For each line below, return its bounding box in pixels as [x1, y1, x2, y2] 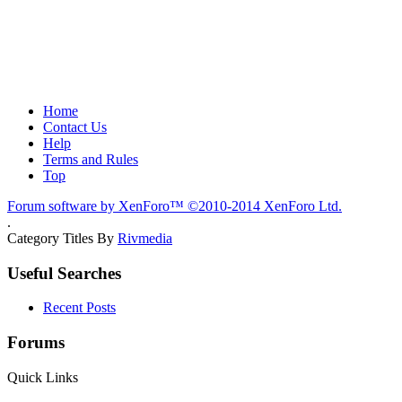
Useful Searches [7, 263, 121, 283]
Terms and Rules [43, 151, 138, 167]
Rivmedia [118, 230, 172, 246]
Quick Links [7, 369, 78, 385]
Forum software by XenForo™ [7, 197, 188, 214]
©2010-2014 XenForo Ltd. [188, 197, 342, 214]
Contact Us [43, 118, 107, 135]
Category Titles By [7, 230, 118, 246]
